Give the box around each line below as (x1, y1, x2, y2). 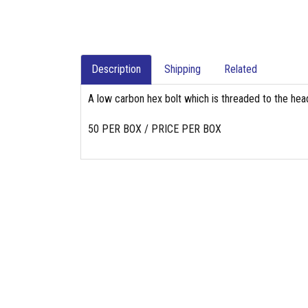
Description (91, 63, 141, 76)
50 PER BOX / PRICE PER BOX (88, 122, 221, 135)
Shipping (164, 63, 201, 76)
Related (224, 63, 257, 76)
